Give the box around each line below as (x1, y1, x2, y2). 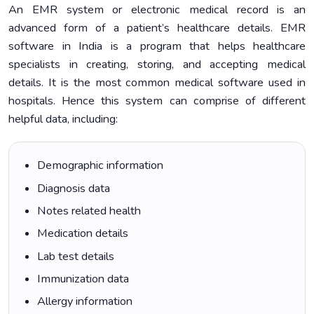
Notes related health (37, 203, 141, 219)
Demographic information (37, 158, 163, 174)
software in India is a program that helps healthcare (8, 38, 306, 54)
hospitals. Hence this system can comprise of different (8, 93, 306, 109)
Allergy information (37, 294, 132, 310)
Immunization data (37, 271, 129, 287)
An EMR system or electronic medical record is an (8, 1, 306, 18)
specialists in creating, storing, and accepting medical (8, 56, 306, 72)
